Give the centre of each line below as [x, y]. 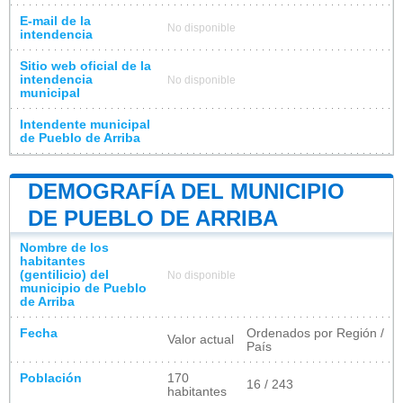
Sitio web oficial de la [85, 66]
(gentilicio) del [64, 274]
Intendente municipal [85, 124]
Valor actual [201, 339]
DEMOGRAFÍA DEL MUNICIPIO [186, 191]
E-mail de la [55, 21]
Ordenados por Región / [315, 333]
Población [51, 378]
